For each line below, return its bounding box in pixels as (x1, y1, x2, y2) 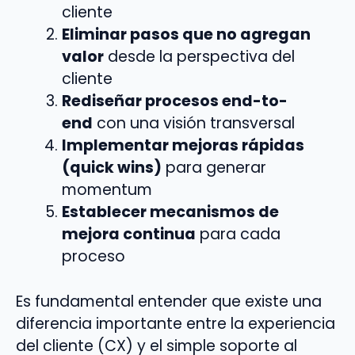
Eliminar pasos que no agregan (61, 24, 311, 46)
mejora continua (61, 223, 196, 246)
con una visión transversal (92, 113, 295, 135)
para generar (161, 157, 266, 179)
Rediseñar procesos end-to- (61, 90, 288, 113)
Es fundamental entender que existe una (16, 291, 322, 313)
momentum (61, 179, 152, 201)
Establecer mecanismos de (61, 201, 279, 223)
